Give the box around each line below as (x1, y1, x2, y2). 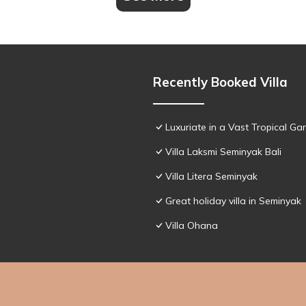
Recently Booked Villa (153, 73, 288, 90)
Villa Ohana (165, 219, 218, 232)
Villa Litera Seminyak (165, 169, 258, 182)
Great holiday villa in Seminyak (165, 194, 301, 207)
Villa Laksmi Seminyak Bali (165, 145, 281, 158)
